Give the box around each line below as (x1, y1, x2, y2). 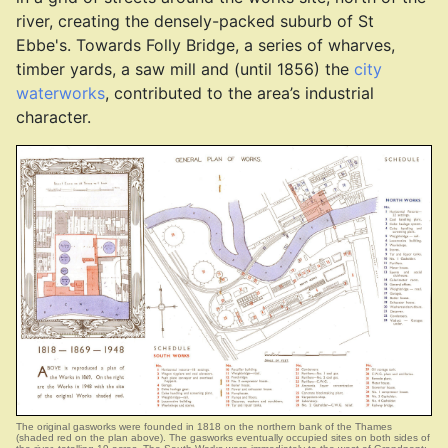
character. (16, 107, 91, 127)
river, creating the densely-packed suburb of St (16, 11, 374, 31)
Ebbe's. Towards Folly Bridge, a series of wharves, (16, 35, 395, 55)
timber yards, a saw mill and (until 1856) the (16, 59, 354, 79)
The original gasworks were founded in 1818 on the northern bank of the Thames (16, 421, 392, 432)
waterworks (16, 83, 105, 103)
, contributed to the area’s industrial (105, 83, 374, 103)
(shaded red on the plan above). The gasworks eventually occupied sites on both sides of (16, 432, 430, 443)
